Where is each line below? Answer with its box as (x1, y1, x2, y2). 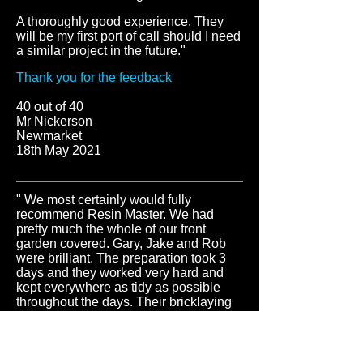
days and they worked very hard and (16, 266, 224, 280)
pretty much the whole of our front (16, 222, 206, 236)
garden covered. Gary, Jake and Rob (16, 237, 226, 250)
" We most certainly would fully (16, 193, 191, 207)
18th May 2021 (16, 143, 101, 157)
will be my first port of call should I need (16, 29, 241, 43)
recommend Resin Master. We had (16, 207, 214, 221)
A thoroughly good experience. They (16, 15, 224, 28)
